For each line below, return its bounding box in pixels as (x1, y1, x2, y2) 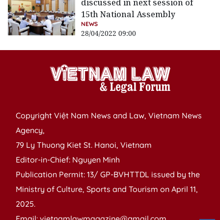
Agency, (16, 125, 45, 136)
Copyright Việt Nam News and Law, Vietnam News (16, 110, 202, 121)
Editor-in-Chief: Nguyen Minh (16, 155, 120, 165)
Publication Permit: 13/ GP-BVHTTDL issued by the (16, 169, 200, 180)
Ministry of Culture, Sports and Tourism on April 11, (16, 184, 198, 194)
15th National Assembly (81, 9, 176, 20)
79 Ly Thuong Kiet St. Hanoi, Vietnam (16, 140, 152, 150)
